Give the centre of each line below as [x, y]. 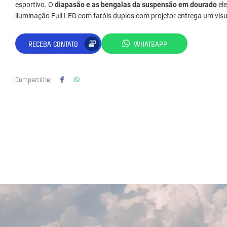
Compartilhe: [33, 79]
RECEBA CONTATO [53, 44]
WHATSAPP [150, 44]
